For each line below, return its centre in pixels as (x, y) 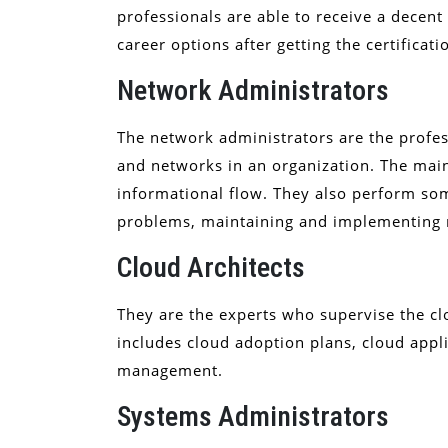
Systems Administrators (253, 416)
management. (170, 369)
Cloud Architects (211, 267)
